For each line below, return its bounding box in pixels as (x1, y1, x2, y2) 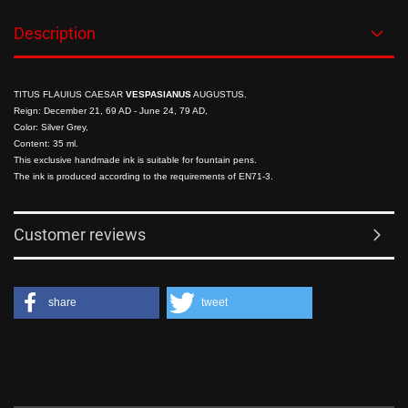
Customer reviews (14, 225, 146, 244)
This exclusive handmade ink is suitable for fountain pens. (14, 155, 257, 165)
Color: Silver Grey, (14, 122, 88, 132)
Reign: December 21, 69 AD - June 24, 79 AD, (14, 106, 208, 116)
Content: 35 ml (14, 138, 76, 148)
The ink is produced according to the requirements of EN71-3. (14, 171, 273, 181)
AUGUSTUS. (191, 89, 247, 99)
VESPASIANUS (126, 89, 191, 99)
